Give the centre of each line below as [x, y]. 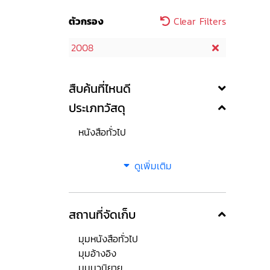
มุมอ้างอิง [97, 253]
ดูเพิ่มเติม [153, 166]
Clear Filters [198, 21]
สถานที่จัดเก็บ [102, 215]
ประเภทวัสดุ [97, 108]
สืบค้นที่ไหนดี [100, 89]
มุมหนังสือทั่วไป [108, 239]
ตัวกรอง [86, 21]
